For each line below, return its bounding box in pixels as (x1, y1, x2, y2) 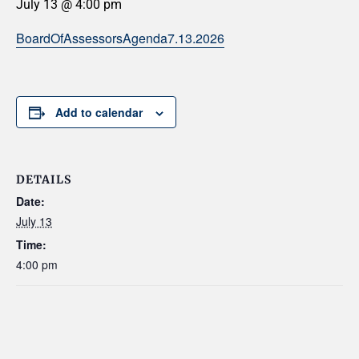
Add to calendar (55, 104, 143, 120)
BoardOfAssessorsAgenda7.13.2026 (16, 29, 224, 47)
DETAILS (16, 172, 71, 187)
